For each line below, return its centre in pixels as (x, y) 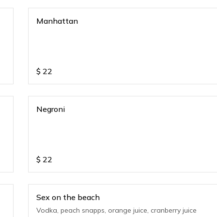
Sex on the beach (68, 197)
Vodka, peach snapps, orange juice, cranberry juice (117, 210)
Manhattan (57, 21)
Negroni (51, 109)
